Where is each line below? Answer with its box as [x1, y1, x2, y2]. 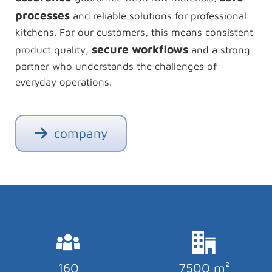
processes [15, 8, 70, 22]
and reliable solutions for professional [69, 10, 246, 22]
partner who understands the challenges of [15, 60, 217, 73]
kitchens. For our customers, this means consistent [15, 26, 253, 39]
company [50, 126, 108, 141]
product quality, [15, 44, 92, 56]
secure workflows [91, 42, 188, 56]
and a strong [188, 44, 250, 56]
